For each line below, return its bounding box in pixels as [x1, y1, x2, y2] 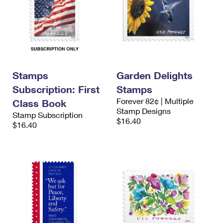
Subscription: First [12, 83, 100, 95]
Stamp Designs [116, 106, 171, 115]
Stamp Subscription [12, 110, 83, 119]
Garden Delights [116, 69, 193, 81]
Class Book [12, 97, 66, 109]
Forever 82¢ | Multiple [116, 96, 194, 106]
